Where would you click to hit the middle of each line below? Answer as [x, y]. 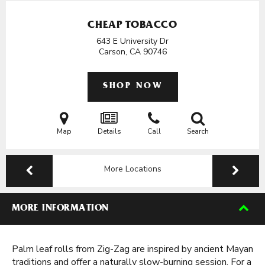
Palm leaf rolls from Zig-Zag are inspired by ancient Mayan [132, 249]
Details [109, 131]
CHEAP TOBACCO [132, 26]
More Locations [132, 169]
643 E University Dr [132, 41]
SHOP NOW [132, 87]
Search [198, 131]
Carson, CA [121, 52]
